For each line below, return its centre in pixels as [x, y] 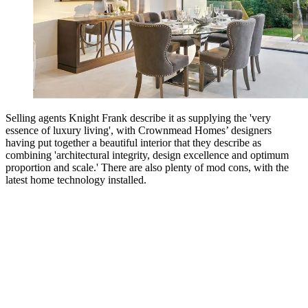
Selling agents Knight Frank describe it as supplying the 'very [138, 118]
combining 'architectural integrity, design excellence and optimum [147, 155]
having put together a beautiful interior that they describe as [133, 142]
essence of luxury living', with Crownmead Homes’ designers [139, 130]
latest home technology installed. [76, 179]
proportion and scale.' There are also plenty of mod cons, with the [147, 167]
